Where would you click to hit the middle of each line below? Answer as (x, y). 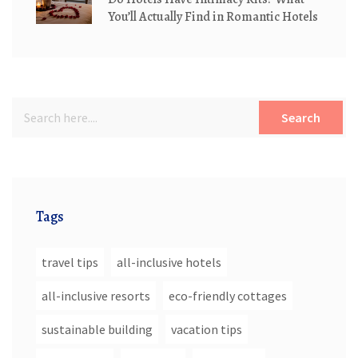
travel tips (70, 263)
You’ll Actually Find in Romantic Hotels (213, 17)
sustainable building (97, 330)
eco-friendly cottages (228, 296)
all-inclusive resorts (96, 296)
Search (301, 118)
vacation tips (207, 330)
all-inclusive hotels (169, 263)
